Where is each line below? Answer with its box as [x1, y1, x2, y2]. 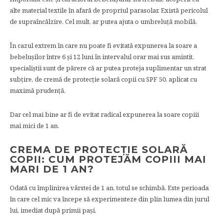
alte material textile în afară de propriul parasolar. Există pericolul [10, 6, 208, 15]
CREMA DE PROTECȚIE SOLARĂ [10, 144, 188, 155]
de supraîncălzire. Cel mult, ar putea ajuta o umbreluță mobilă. [10, 17, 197, 26]
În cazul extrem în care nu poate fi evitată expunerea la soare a [10, 41, 197, 50]
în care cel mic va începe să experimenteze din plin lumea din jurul [10, 195, 209, 203]
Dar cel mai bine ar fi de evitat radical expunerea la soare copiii [10, 110, 199, 119]
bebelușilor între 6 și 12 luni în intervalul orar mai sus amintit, [10, 52, 194, 61]
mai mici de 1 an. [10, 121, 59, 130]
